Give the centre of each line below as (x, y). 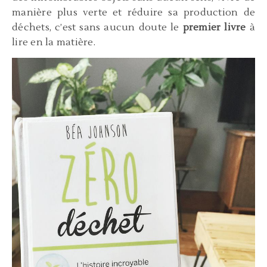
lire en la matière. (54, 43)
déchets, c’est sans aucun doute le (97, 28)
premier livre (214, 28)
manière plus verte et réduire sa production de (133, 13)
